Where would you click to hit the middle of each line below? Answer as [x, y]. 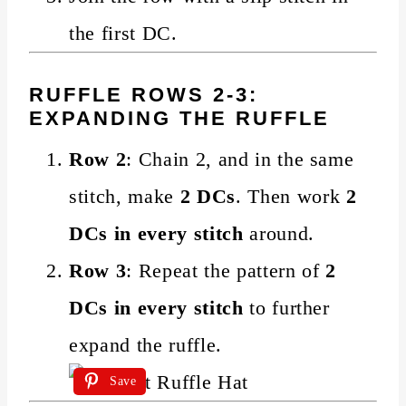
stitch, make [125, 196]
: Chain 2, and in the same [240, 159]
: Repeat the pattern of [226, 270]
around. [279, 233]
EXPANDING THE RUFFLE [179, 118]
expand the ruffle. [145, 344]
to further [286, 307]
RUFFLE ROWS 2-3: [144, 94]
